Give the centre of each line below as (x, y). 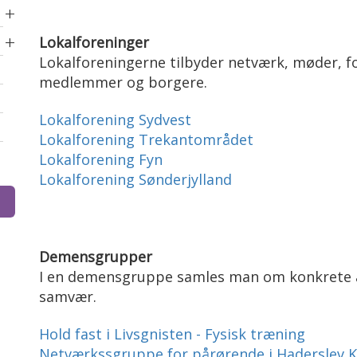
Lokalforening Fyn (103, 159)
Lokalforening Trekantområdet (146, 139)
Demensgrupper (98, 257)
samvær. (68, 296)
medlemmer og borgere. (123, 82)
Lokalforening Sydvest (117, 120)
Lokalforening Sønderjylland (135, 179)
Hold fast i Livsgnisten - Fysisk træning (172, 334)
